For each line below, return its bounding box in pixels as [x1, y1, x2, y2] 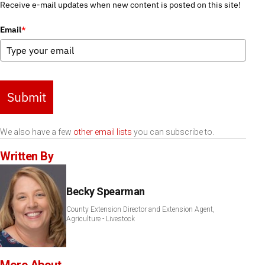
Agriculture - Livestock [66, 215, 135, 224]
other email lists [73, 127, 132, 137]
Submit [7, 89, 46, 106]
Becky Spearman [66, 185, 145, 198]
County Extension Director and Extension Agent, [66, 205, 215, 214]
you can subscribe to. [132, 127, 214, 137]
